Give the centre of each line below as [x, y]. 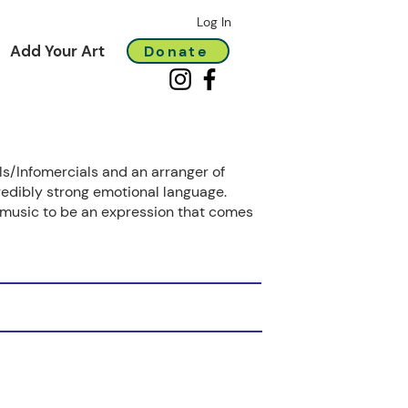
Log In [214, 22]
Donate [176, 51]
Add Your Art [57, 51]
